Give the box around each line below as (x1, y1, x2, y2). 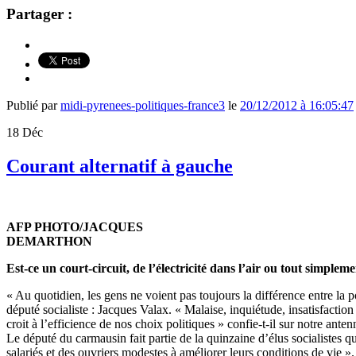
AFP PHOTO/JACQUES (6, 219, 143, 234)
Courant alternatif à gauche (6, 155, 233, 176)
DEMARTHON (6, 234, 92, 248)
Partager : (6, 6, 72, 23)
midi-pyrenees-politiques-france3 (60, 98, 225, 112)
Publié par (6, 98, 60, 112)
